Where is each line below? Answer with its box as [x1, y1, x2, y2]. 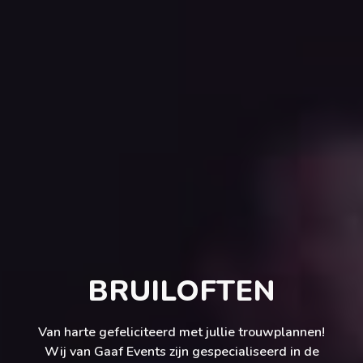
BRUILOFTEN [88, 271, 275, 312]
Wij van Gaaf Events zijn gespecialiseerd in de [44, 343, 319, 361]
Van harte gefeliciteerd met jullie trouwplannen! [38, 323, 325, 342]
